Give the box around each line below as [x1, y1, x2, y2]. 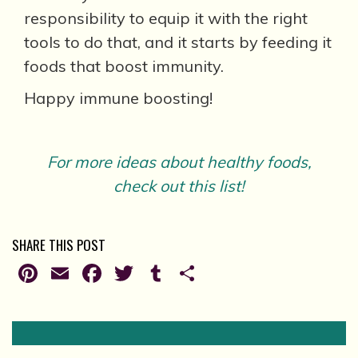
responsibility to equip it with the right [24, 8, 308, 28]
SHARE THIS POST [12, 235, 105, 255]
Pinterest [41, 257, 148, 289]
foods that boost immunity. [24, 56, 224, 76]
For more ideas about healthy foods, [46, 152, 312, 172]
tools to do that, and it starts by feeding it [24, 32, 332, 52]
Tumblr [169, 257, 251, 289]
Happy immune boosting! [24, 88, 213, 108]
